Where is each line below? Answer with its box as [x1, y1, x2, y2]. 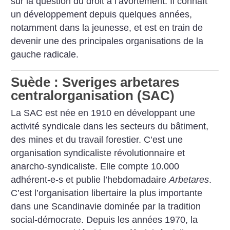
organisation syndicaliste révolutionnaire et [11, 148, 185, 159]
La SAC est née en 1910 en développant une [11, 108, 196, 119]
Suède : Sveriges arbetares [11, 74, 180, 90]
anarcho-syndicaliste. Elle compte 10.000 [11, 161, 180, 172]
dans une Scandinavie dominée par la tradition [11, 201, 201, 212]
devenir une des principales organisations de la [11, 35, 204, 46]
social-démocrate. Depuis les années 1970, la [11, 215, 198, 225]
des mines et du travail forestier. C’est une [11, 135, 183, 145]
